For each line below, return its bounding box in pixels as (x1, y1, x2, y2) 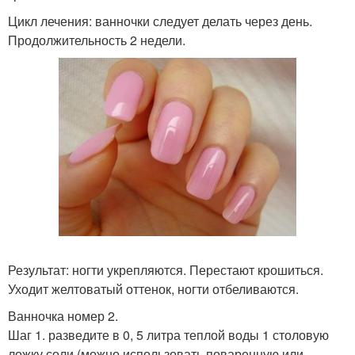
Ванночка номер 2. (8, 307, 118, 325)
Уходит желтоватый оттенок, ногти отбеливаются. (8, 280, 299, 298)
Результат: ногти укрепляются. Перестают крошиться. (8, 261, 323, 279)
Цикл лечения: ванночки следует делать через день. (8, 12, 312, 30)
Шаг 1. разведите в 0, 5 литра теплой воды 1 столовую (8, 326, 329, 344)
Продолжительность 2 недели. (8, 31, 185, 49)
